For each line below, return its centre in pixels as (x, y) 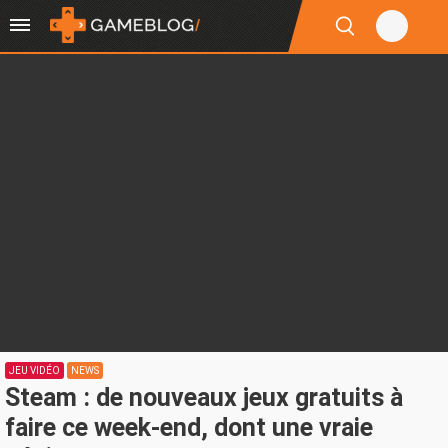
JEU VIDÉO (34, 370)
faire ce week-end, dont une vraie (189, 427)
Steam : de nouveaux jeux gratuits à (204, 397)
